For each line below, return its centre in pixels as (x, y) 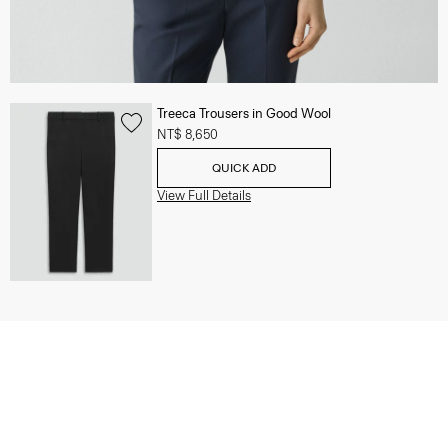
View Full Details (204, 195)
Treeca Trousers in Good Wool (244, 113)
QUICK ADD (244, 168)
